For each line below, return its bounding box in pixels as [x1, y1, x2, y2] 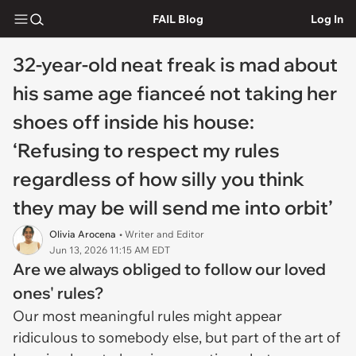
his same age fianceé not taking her [13, 81, 337, 105]
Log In [311, 11, 343, 26]
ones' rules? [13, 283, 103, 303]
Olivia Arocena [49, 228, 116, 240]
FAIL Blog [152, 11, 203, 26]
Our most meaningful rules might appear [13, 307, 282, 325]
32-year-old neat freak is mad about [13, 52, 338, 76]
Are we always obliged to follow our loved [13, 259, 326, 279]
